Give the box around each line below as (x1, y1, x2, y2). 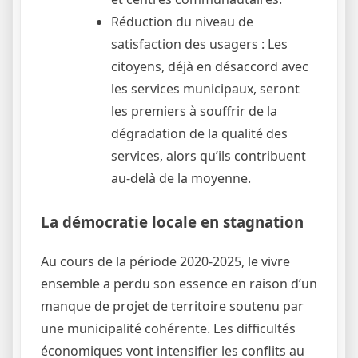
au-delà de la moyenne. (111, 169, 251, 188)
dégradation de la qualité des (111, 125, 288, 143)
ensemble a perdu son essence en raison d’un (41, 275, 317, 293)
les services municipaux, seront (111, 80, 300, 98)
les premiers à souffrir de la (111, 102, 277, 121)
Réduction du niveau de (111, 13, 253, 31)
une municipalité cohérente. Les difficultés (41, 320, 296, 338)
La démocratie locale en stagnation (41, 212, 304, 233)
